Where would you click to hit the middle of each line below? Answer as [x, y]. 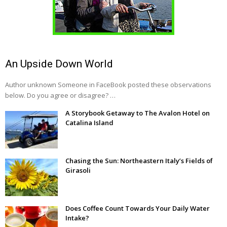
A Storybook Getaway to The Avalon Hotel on [138, 113]
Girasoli [78, 171]
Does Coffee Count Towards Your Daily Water [138, 209]
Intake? [77, 218]
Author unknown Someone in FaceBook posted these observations [108, 85]
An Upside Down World [59, 64]
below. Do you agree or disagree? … [60, 96]
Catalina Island [89, 123]
